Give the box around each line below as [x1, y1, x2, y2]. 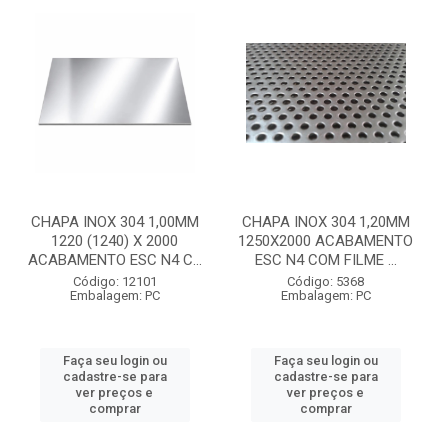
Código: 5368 [287, 274, 364, 289]
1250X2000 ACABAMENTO [238, 232, 413, 250]
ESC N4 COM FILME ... [254, 251, 397, 269]
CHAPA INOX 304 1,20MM [241, 213, 410, 231]
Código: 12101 [72, 274, 157, 289]
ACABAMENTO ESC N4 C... [27, 251, 202, 269]
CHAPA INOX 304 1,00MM [30, 213, 199, 231]
